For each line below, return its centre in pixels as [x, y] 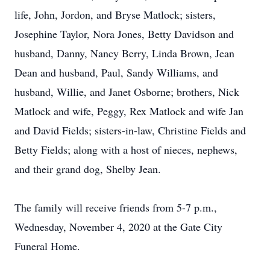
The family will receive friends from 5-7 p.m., [116, 207]
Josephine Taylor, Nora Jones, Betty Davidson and [124, 34]
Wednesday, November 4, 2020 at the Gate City [118, 227]
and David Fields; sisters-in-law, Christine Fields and [130, 130]
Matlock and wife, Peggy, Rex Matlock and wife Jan [129, 111]
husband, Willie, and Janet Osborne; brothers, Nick [127, 92]
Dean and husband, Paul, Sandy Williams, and [116, 72]
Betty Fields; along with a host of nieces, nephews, [126, 149]
